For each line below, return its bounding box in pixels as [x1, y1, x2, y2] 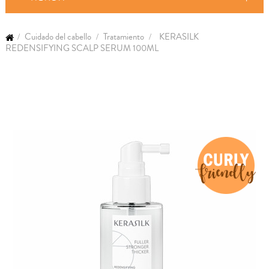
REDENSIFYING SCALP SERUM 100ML [5, 42, 159, 55]
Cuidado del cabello [25, 31, 91, 43]
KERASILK [159, 31, 199, 43]
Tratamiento [103, 31, 144, 43]
